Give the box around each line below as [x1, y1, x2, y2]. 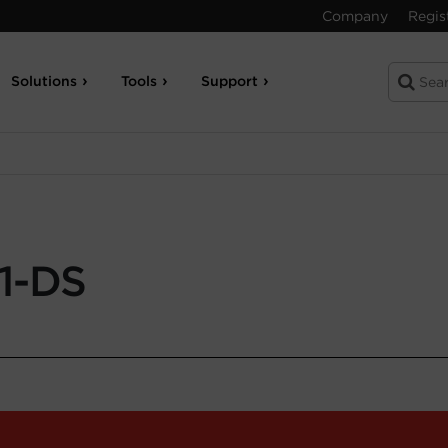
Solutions [11, 73, 78, 89]
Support [201, 73, 259, 89]
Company [322, 8, 388, 24]
